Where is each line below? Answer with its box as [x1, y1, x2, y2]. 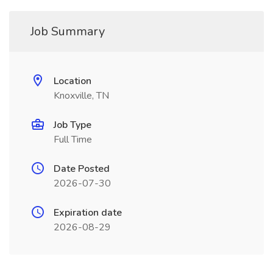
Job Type [54, 118, 91, 132]
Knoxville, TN [54, 89, 109, 102]
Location [54, 74, 91, 88]
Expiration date [54, 206, 122, 219]
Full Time [54, 133, 92, 146]
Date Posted [54, 162, 110, 175]
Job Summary [30, 23, 105, 40]
